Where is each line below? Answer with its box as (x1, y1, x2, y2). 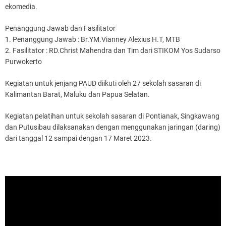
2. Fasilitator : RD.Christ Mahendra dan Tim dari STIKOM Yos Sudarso (5, 46, 220, 54)
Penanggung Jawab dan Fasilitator (5, 24, 116, 32)
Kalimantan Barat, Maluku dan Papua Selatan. (5, 90, 150, 98)
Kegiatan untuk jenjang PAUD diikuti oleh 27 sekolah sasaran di (5, 79, 201, 87)
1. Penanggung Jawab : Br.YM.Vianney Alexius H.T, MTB (5, 35, 180, 43)
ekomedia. (5, 2, 37, 11)
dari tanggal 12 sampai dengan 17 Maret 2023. (5, 134, 152, 142)
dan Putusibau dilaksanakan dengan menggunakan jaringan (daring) (5, 123, 220, 131)
